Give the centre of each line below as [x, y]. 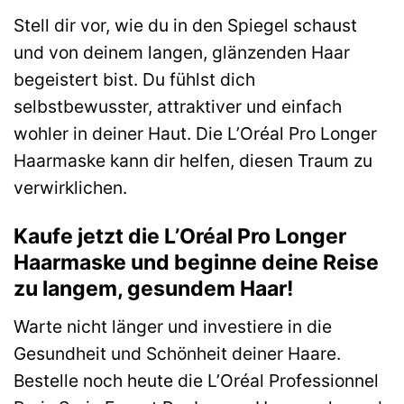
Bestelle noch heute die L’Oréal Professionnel [196, 380]
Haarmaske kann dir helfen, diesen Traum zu [193, 161]
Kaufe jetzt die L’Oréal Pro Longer [180, 237]
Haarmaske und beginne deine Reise [196, 263]
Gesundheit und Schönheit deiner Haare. [177, 353]
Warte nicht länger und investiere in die [173, 326]
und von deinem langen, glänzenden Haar [182, 53]
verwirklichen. [70, 188]
